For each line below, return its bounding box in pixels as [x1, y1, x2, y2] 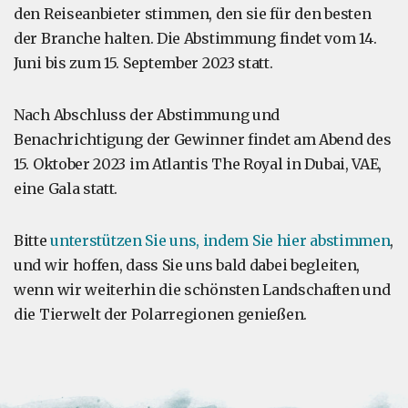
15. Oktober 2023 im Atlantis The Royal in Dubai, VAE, [14, 155, 382, 173]
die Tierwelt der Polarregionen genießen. [14, 305, 308, 323]
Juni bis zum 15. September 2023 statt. [14, 54, 273, 72]
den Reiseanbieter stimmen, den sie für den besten [14, 5, 372, 23]
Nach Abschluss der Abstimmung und [14, 106, 280, 124]
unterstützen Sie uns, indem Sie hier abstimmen [50, 231, 391, 250]
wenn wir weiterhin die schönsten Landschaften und [14, 280, 391, 299]
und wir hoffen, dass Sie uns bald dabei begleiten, [14, 256, 361, 274]
